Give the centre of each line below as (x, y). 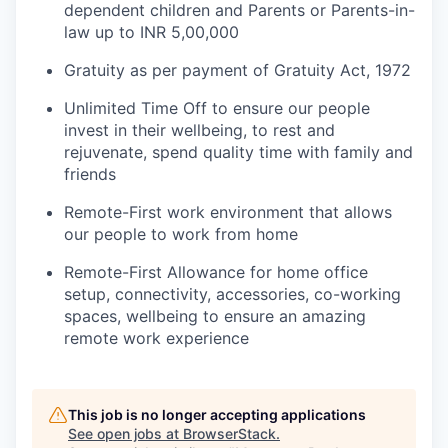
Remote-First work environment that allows (228, 212)
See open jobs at (125, 433)
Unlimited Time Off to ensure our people (217, 108)
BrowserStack (229, 433)
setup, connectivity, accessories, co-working (232, 294)
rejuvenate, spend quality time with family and (238, 152)
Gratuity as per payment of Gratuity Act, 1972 (237, 70)
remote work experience (156, 338)
